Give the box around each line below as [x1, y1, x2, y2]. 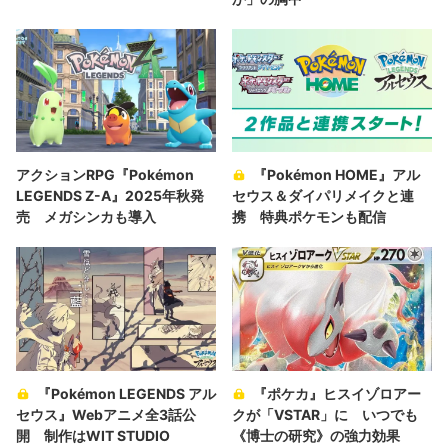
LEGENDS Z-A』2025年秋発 [16, 187, 204, 205]
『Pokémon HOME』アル [253, 166, 420, 184]
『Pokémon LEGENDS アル [37, 385, 216, 403]
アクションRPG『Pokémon [16, 166, 194, 184]
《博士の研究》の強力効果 [232, 427, 400, 445]
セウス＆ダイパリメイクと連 [232, 187, 414, 205]
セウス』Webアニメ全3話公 [16, 406, 196, 424]
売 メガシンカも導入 [16, 208, 156, 226]
